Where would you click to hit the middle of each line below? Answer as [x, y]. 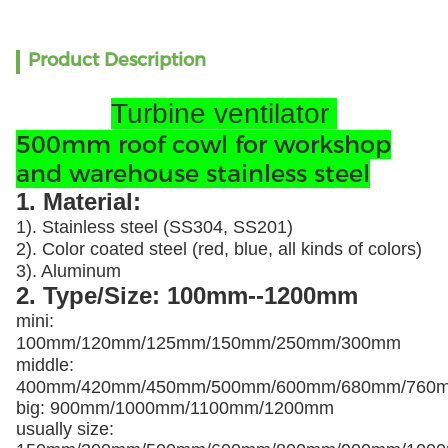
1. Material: [78, 201]
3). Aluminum [68, 271]
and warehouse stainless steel [193, 173]
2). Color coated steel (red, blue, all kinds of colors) [219, 249]
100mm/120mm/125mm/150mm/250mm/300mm [208, 343]
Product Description [117, 60]
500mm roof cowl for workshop [203, 144]
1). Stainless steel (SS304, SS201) [154, 227]
